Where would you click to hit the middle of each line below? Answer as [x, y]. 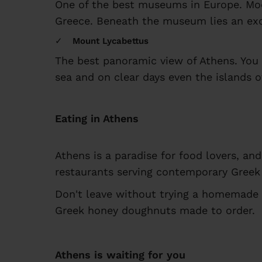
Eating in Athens [97, 118]
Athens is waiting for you [120, 255]
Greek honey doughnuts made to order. [155, 210]
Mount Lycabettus [111, 41]
